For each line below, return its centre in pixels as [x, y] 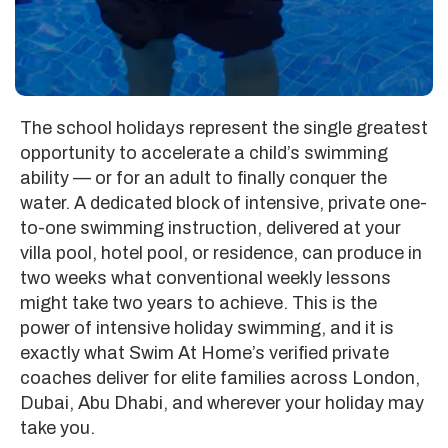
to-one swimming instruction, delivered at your [210, 228]
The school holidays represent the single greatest [224, 128]
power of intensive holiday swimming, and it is [207, 328]
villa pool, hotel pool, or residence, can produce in [221, 253]
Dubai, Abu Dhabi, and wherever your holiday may [222, 403]
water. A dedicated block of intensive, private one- [223, 203]
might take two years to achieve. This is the [198, 303]
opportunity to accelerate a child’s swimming [204, 153]
